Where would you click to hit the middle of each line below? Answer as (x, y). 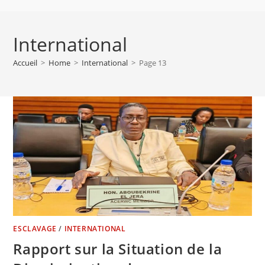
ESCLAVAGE (35, 228)
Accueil (25, 63)
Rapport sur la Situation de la (118, 248)
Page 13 (153, 63)
